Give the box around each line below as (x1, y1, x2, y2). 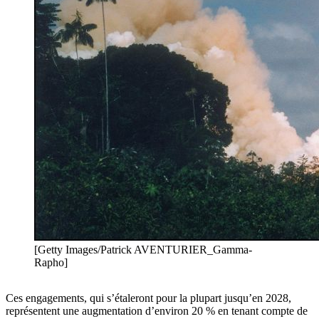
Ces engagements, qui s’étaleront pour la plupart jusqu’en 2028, (6, 292, 291, 305)
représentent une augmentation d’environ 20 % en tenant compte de (6, 305, 308, 318)
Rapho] (34, 256, 68, 269)
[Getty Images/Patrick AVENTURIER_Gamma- (34, 244, 252, 256)
